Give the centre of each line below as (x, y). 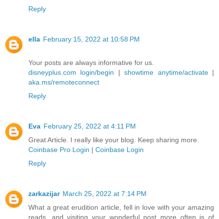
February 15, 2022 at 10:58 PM (91, 39)
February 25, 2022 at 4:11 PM (90, 126)
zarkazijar (44, 194)
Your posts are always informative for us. (91, 63)
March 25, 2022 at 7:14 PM (105, 194)
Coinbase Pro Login (59, 150)
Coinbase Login (120, 150)
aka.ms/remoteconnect (64, 82)
